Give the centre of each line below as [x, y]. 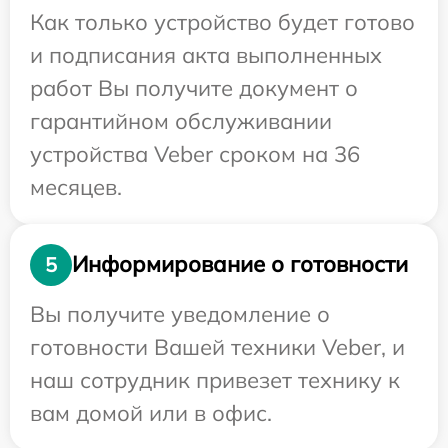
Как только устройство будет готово [222, 21]
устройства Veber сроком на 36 [195, 153]
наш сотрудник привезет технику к [215, 379]
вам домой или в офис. [151, 412]
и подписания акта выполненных [206, 54]
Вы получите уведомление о [180, 313]
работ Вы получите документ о [194, 87]
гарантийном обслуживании [181, 120]
